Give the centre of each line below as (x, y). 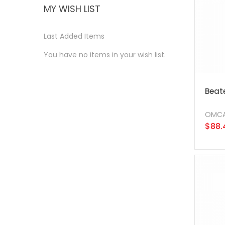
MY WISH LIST (72, 9)
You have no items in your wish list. (105, 54)
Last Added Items (74, 36)
